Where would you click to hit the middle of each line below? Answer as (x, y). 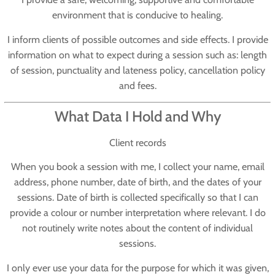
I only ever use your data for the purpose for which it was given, (137, 268)
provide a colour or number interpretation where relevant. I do (137, 213)
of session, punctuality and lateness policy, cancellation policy (137, 70)
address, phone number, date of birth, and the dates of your (137, 182)
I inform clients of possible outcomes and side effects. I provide (137, 39)
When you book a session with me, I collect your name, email (137, 167)
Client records (137, 143)
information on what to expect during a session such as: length (137, 55)
